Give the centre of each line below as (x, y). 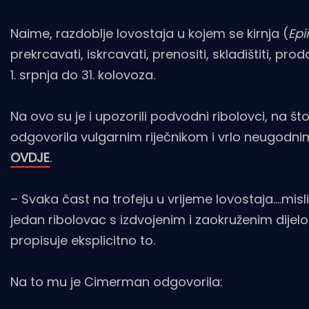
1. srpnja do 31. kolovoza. (83, 74)
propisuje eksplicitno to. (83, 240)
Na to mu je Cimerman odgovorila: (117, 281)
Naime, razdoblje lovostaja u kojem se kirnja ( (149, 33)
